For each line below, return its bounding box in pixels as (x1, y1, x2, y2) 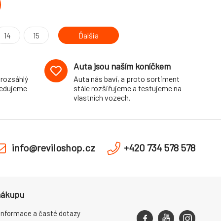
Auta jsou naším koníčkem (73, 61, 171, 72)
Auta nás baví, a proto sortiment (73, 74, 180, 83)
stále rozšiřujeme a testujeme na (73, 83, 182, 93)
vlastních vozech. (73, 93, 131, 102)
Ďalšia (78, 31, 99, 40)
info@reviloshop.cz (12, 142, 95, 153)
